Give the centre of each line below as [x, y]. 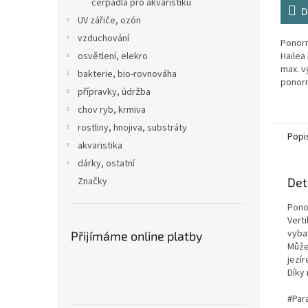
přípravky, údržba [114, 92]
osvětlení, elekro [113, 56]
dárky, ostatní [106, 164]
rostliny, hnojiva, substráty [132, 128]
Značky [92, 181]
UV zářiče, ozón [109, 21]
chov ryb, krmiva [112, 110]
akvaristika [100, 146]
